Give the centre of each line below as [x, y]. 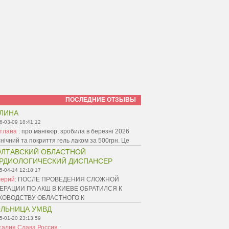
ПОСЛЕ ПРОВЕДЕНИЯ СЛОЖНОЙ [68, 179]
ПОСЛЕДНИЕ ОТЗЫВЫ [101, 100]
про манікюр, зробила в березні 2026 [75, 131]
